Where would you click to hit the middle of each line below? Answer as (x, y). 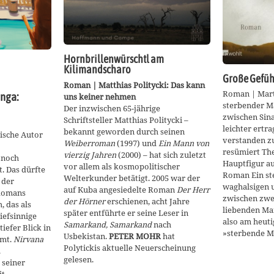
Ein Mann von (184, 143)
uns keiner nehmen (100, 96)
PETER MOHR (135, 236)
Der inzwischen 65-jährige (112, 108)
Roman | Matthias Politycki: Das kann (134, 85)
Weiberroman (89, 143)
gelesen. (79, 259)
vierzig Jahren (90, 154)
